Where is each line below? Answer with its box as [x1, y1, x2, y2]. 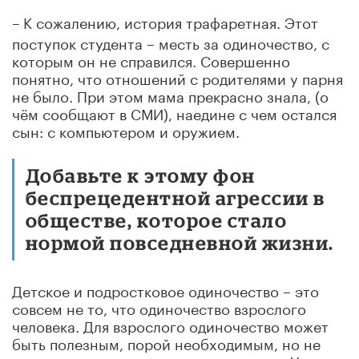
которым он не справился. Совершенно [12, 47, 290, 71]
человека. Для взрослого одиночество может [12, 313, 329, 336]
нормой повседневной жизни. [26, 231, 334, 253]
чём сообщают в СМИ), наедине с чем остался [12, 100, 337, 123]
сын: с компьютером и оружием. [12, 118, 240, 141]
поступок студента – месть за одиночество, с [12, 30, 329, 53]
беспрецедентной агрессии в [26, 186, 325, 208]
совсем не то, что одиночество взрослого [12, 295, 306, 318]
